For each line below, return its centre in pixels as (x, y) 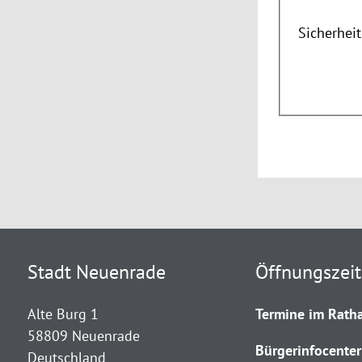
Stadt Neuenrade (96, 271)
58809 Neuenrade (83, 335)
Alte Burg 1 (63, 314)
